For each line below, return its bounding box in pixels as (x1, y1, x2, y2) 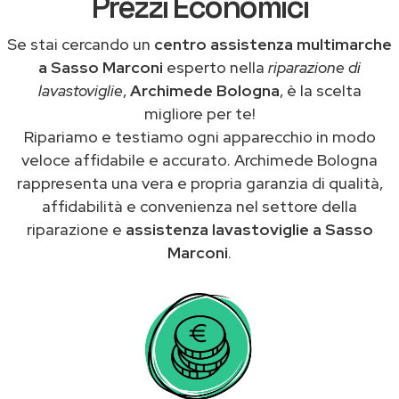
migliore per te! (144, 102, 255, 124)
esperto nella (163, 56, 268, 77)
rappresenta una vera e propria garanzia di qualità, (16, 172, 383, 193)
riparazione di (268, 56, 361, 77)
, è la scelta (279, 79, 362, 101)
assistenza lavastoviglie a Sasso (121, 218, 373, 240)
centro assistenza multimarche (154, 33, 392, 54)
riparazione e (26, 218, 122, 240)
